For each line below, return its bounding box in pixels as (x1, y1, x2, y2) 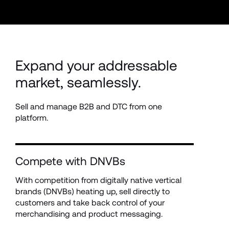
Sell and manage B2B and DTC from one (15, 102, 162, 112)
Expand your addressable (15, 57, 177, 74)
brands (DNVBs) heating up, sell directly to (15, 187, 170, 197)
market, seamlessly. (15, 74, 141, 91)
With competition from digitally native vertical (15, 175, 181, 186)
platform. (15, 113, 48, 123)
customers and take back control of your (15, 198, 165, 208)
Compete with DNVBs (15, 155, 125, 168)
